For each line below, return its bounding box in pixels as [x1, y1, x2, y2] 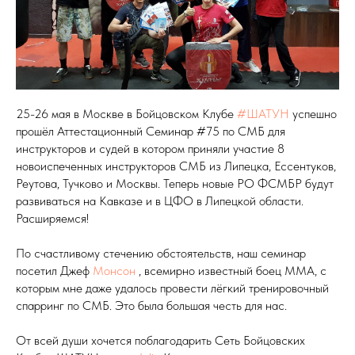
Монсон [93, 263, 136, 278]
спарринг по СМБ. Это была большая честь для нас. [16, 298, 287, 313]
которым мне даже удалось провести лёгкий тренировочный [16, 281, 329, 296]
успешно [289, 106, 337, 121]
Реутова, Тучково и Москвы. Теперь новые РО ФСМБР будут [16, 176, 334, 191]
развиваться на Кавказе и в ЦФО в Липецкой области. [16, 193, 303, 208]
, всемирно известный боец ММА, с [136, 263, 326, 278]
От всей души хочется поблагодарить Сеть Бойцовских [16, 333, 305, 348]
